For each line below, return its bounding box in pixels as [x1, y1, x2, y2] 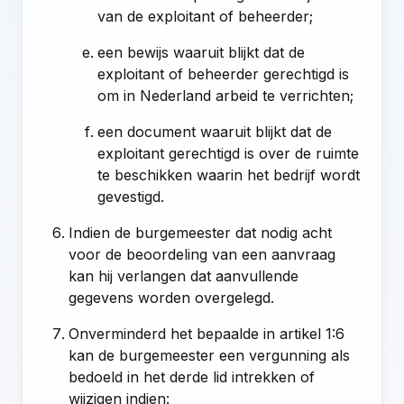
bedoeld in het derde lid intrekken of [69, 368, 316, 387]
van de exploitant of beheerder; [97, 7, 314, 26]
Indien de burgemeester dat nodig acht [69, 224, 333, 243]
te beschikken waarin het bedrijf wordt [97, 166, 361, 185]
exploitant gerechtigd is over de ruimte [97, 144, 360, 163]
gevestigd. [97, 188, 165, 207]
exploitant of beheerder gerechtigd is [97, 65, 350, 84]
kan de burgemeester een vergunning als [69, 346, 351, 365]
